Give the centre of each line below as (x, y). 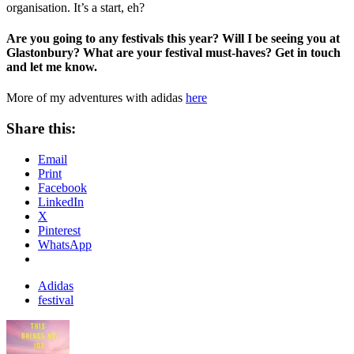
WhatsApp (65, 244)
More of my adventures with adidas (96, 98)
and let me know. (52, 67)
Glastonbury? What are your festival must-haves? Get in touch (173, 53)
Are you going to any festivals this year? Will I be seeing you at (173, 39)
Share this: (41, 129)
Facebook (62, 187)
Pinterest (59, 230)
